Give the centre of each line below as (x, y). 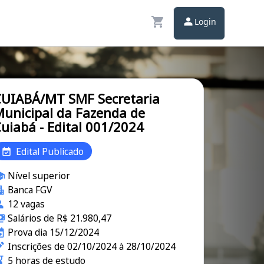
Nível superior (39, 176)
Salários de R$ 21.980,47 (59, 218)
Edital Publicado (50, 151)
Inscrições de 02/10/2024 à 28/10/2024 (91, 246)
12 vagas (26, 204)
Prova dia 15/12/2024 (53, 232)
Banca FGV (29, 190)
